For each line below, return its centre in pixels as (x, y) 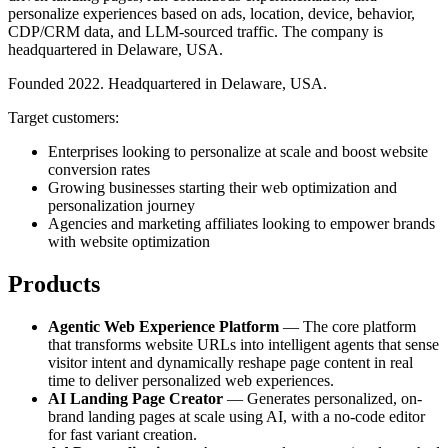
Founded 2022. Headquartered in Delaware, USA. (167, 84)
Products (54, 284)
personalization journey (121, 206)
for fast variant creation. (122, 435)
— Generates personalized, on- (322, 399)
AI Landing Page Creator (135, 399)
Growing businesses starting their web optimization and (222, 188)
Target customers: (63, 118)
